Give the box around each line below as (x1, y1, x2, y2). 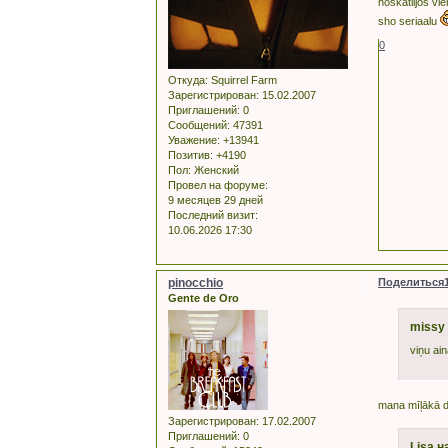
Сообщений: (168, 119, 230, 132)
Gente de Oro (168, 292, 239, 305)
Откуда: (168, 74, 208, 87)
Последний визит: (168, 209, 258, 222)
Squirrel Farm (208, 74, 277, 87)
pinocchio (168, 276, 223, 291)
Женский (191, 164, 239, 177)
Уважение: (168, 134, 220, 147)
